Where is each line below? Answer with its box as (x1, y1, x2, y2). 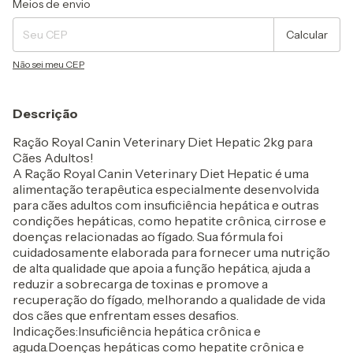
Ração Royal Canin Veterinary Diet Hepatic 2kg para (13, 134, 313, 150)
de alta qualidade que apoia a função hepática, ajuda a (13, 260, 310, 276)
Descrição (13, 106, 78, 121)
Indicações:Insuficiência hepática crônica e (13, 323, 261, 339)
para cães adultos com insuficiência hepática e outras (13, 197, 319, 213)
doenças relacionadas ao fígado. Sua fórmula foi (13, 229, 283, 244)
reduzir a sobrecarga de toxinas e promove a (13, 276, 268, 292)
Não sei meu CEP (13, 58, 84, 70)
